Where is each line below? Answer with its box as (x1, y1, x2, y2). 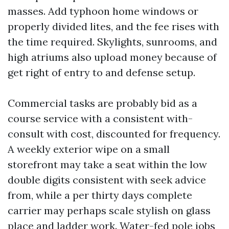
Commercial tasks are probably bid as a (8, 96, 197, 109)
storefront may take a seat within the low (8, 157, 207, 171)
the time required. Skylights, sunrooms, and (8, 35, 217, 48)
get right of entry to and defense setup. (8, 65, 195, 79)
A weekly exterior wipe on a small (8, 142, 170, 155)
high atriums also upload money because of (8, 50, 217, 63)
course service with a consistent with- (8, 111, 193, 125)
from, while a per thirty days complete (8, 188, 192, 201)
